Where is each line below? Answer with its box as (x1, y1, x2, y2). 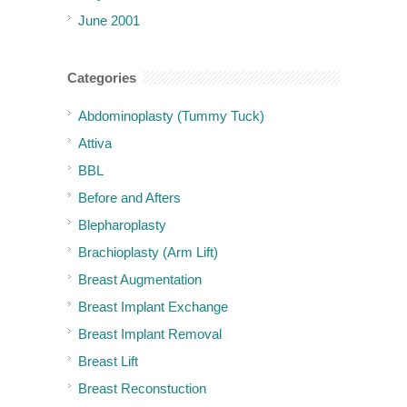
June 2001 (78, 12, 140, 28)
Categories (67, 69, 136, 85)
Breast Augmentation (78, 271, 202, 287)
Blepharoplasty (78, 216, 166, 233)
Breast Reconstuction (78, 380, 206, 396)
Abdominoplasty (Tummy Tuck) (78, 107, 264, 124)
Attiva (78, 134, 112, 151)
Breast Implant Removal (78, 325, 222, 342)
